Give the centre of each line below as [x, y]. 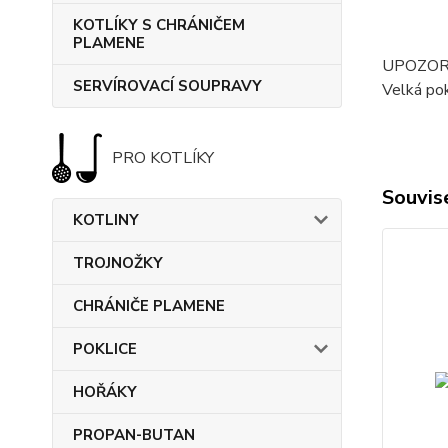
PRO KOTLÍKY [163, 158]
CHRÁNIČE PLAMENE [149, 306]
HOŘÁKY [105, 392]
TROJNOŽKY [118, 263]
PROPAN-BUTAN [134, 435]
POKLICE [105, 349]
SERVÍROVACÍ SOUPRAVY [167, 86]
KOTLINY [106, 220]
